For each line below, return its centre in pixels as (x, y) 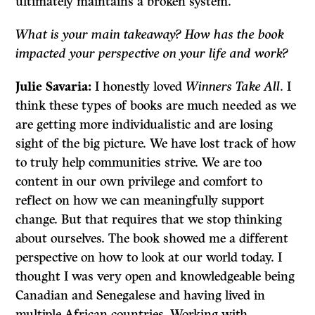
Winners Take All (231, 87)
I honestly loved (139, 87)
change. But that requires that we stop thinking (149, 220)
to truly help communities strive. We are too (139, 163)
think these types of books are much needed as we (156, 106)
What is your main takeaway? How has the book (150, 35)
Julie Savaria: (56, 87)
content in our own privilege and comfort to (139, 182)
